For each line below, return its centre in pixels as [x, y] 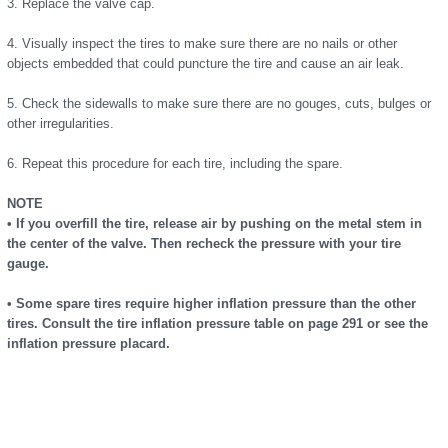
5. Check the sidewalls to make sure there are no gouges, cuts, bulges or [219, 103]
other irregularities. [60, 123]
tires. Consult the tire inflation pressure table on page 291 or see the [217, 323]
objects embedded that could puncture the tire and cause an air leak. [205, 63]
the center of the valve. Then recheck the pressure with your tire [204, 243]
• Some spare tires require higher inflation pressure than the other [211, 303]
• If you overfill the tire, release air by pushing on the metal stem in [214, 223]
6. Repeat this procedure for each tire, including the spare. [175, 163]
